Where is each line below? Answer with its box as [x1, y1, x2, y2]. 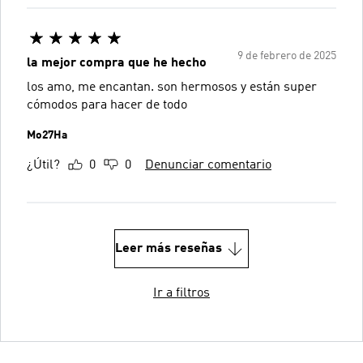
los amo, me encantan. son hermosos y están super [27, 81, 317, 94]
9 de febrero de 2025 [237, 50, 336, 62]
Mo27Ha [27, 130, 67, 141]
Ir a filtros [153, 287, 210, 300]
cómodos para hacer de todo [27, 99, 187, 112]
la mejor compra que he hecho [27, 57, 207, 70]
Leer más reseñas [115, 242, 222, 255]
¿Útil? [27, 159, 60, 172]
